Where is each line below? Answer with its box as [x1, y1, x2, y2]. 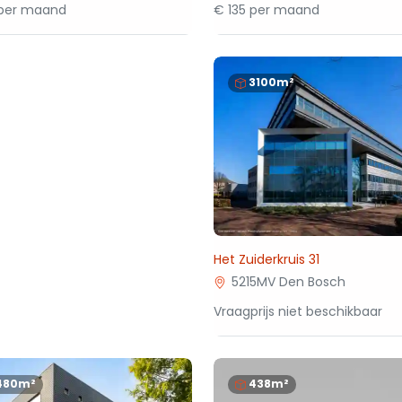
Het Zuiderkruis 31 [214, 250, 320, 268]
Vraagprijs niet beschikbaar [214, 302, 383, 320]
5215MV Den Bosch [232, 273, 346, 291]
